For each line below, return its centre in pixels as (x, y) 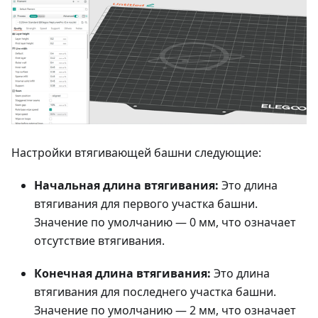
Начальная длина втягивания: (126, 186)
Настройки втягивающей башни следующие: (136, 153)
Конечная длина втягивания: (122, 274)
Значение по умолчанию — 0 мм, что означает (165, 223)
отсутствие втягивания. (99, 241)
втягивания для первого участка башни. (146, 204)
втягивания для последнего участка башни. (155, 292)
